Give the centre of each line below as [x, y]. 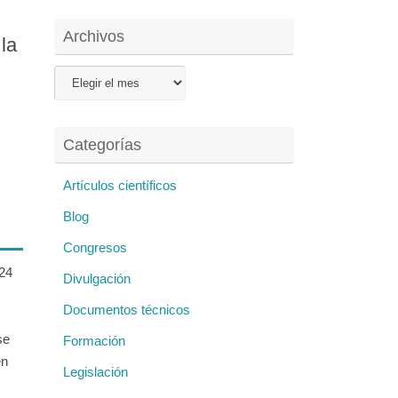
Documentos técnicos [127, 310]
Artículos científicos [120, 186]
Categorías [102, 145]
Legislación [96, 372]
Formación [94, 341]
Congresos [95, 248]
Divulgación [97, 279]
